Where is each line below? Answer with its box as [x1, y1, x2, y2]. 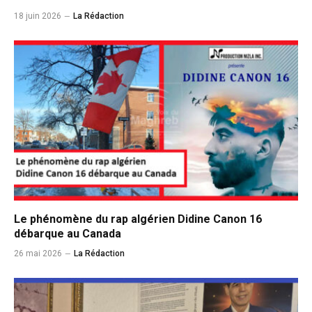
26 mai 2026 [14, 248, 62, 258]
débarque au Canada [14, 226, 121, 240]
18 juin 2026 [14, 11, 61, 22]
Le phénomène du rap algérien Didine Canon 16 [14, 212, 262, 226]
